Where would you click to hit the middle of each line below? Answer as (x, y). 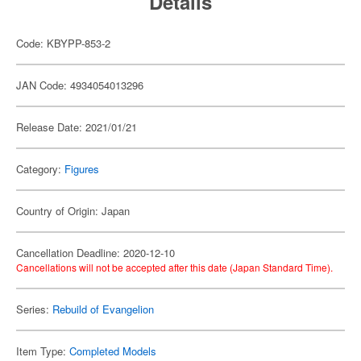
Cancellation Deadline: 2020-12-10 (95, 253)
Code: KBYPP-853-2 (63, 43)
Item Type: (43, 351)
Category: (40, 169)
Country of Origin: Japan (73, 211)
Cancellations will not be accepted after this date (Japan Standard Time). (174, 267)
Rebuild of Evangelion (103, 309)
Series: (34, 309)
